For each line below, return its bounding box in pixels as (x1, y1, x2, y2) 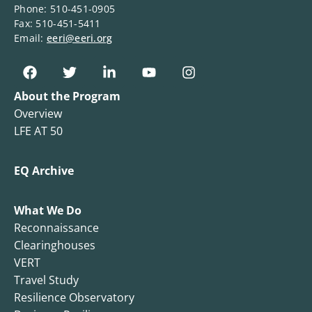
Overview (14, 106, 62, 122)
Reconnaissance (14, 220, 99, 236)
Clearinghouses (14, 237, 95, 253)
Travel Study (14, 272, 79, 288)
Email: (14, 31, 47, 45)
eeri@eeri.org (46, 31, 113, 45)
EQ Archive (14, 163, 74, 179)
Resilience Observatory (14, 290, 134, 306)
